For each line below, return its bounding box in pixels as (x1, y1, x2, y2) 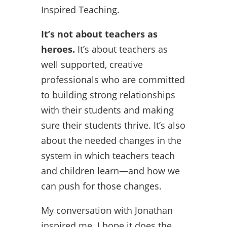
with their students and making (41, 103, 174, 116)
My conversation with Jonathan (41, 204, 173, 216)
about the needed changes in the (41, 134, 181, 146)
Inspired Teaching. (41, 3, 120, 16)
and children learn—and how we (41, 164, 180, 177)
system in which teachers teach (41, 149, 175, 162)
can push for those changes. (41, 179, 162, 192)
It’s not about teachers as (41, 27, 158, 40)
